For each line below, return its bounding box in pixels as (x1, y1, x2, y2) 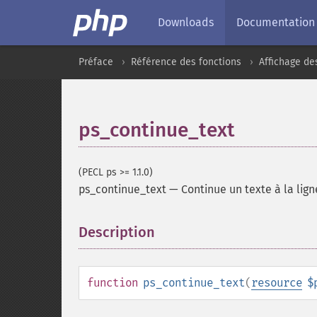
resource (251, 276, 302, 289)
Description (79, 224, 155, 241)
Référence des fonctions (131, 56, 241, 68)
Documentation (236, 16, 315, 29)
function (87, 276, 138, 289)
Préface (79, 56, 113, 68)
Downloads (158, 16, 214, 29)
